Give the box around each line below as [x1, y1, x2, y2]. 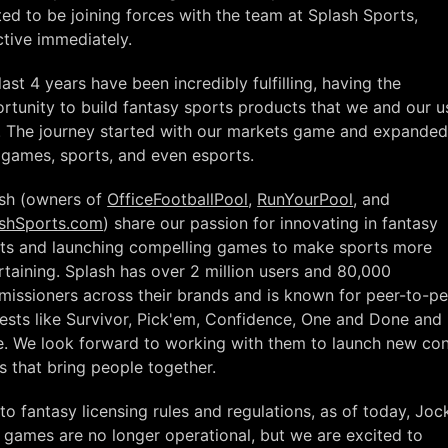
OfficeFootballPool [107, 189, 249, 209]
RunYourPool [257, 189, 354, 209]
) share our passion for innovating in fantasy [103, 213, 439, 233]
